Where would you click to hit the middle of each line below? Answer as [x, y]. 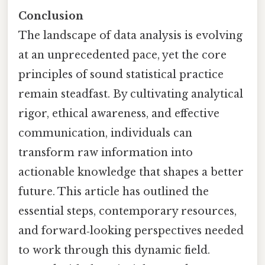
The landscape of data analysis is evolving [130, 35]
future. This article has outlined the [114, 191]
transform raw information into [106, 152]
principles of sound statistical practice [121, 74]
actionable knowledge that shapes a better [131, 172]
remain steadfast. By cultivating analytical [131, 94]
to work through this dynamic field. [114, 250]
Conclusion [51, 16]
